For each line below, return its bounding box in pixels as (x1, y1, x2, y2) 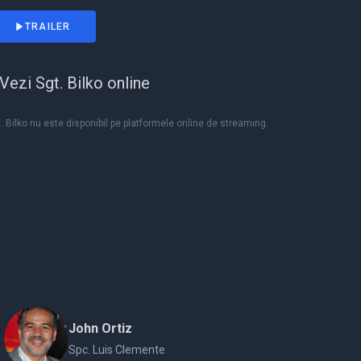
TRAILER (25, 21, 71, 32)
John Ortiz (68, 321, 133, 336)
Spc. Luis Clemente (68, 343, 166, 356)
